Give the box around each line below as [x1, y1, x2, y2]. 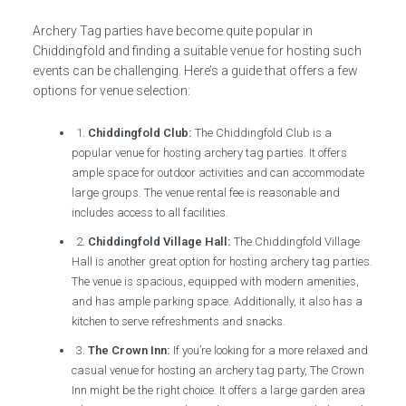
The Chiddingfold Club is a [192, 126, 333, 140]
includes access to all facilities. [72, 206, 229, 219]
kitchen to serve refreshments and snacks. [72, 314, 286, 328]
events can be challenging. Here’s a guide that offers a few [32, 63, 358, 78]
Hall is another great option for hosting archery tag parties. [72, 255, 373, 268]
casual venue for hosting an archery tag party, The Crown [72, 363, 365, 377]
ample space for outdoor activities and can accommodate [72, 166, 365, 179]
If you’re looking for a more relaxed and [170, 343, 369, 357]
